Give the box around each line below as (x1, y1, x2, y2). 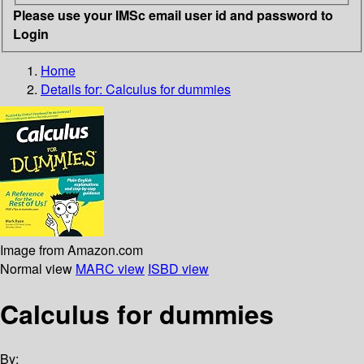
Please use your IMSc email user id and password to (13, 5, 333, 24)
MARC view (76, 258, 145, 278)
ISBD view (148, 258, 209, 278)
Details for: (41, 79, 106, 98)
